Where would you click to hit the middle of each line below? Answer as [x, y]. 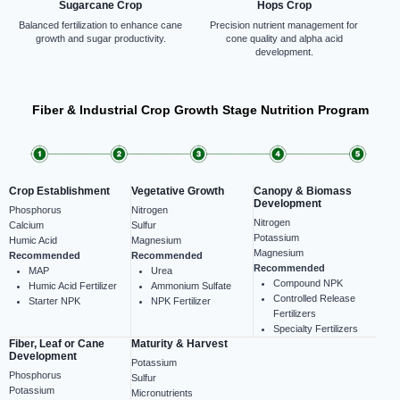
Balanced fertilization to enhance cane [101, 25]
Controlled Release [314, 299]
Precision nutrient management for [284, 25]
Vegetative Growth [177, 192]
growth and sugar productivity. [100, 39]
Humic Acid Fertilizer [73, 286]
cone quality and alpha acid [284, 39]
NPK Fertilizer [180, 301]
